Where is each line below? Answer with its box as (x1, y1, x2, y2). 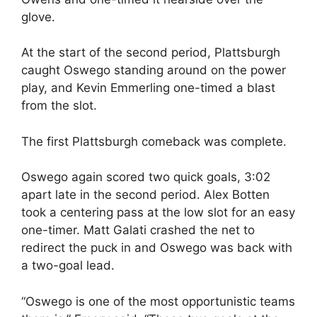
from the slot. (21, 98, 97, 113)
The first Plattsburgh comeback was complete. (21, 134, 287, 149)
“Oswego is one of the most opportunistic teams (21, 294, 295, 309)
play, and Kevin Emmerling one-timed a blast (21, 81, 275, 95)
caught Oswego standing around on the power (21, 63, 286, 77)
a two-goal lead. (21, 258, 115, 272)
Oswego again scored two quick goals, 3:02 (21, 170, 270, 184)
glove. (21, 9, 55, 24)
